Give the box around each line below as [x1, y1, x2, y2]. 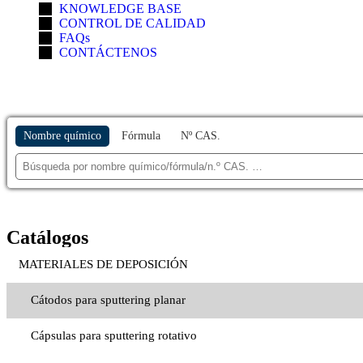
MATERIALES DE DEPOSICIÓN [19, 258, 188, 271]
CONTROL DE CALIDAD [59, 15, 206, 30]
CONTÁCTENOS [59, 45, 157, 59]
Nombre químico [23, 129, 101, 142]
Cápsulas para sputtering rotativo [31, 329, 197, 343]
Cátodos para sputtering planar [31, 293, 186, 307]
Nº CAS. [181, 129, 220, 142]
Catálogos [6, 226, 88, 248]
